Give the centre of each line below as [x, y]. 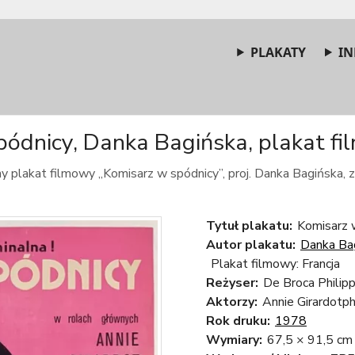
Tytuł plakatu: [249, 226]
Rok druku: [238, 321]
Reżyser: [232, 283]
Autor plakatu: [251, 245]
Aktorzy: [232, 302]
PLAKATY [279, 52]
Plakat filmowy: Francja [275, 264]
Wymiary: [234, 340]
